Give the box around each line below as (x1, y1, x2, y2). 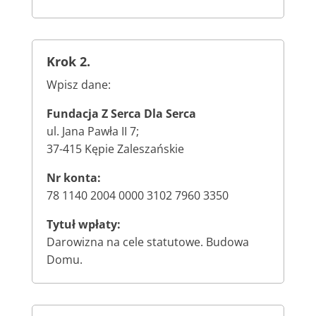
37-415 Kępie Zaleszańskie (46, 141, 184, 157)
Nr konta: (46, 170, 101, 186)
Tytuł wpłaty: (46, 217, 121, 233)
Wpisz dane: (46, 77, 111, 93)
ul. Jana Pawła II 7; (46, 123, 139, 140)
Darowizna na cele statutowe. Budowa (46, 234, 249, 250)
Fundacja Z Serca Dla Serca (46, 106, 196, 122)
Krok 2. (46, 53, 90, 71)
